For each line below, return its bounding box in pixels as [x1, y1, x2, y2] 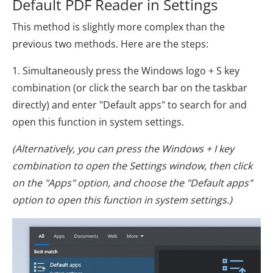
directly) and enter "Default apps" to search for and [12, 97, 247, 112]
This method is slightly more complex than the [12, 19, 225, 34]
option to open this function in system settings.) [12, 193, 232, 207]
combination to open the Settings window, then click [12, 158, 252, 172]
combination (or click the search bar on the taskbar [12, 80, 247, 94]
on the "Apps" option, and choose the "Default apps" [12, 175, 252, 190]
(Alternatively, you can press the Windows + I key [12, 141, 234, 155]
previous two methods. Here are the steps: [12, 37, 208, 51]
